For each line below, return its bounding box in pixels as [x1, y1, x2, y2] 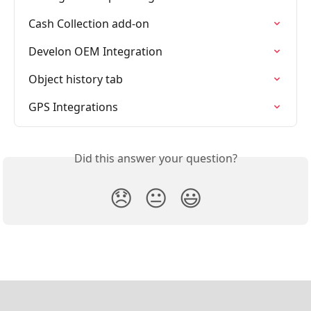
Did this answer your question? [74, 150, 237, 166]
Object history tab [28, 71, 123, 87]
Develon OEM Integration [28, 43, 162, 59]
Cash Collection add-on [28, 15, 149, 31]
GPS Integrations [28, 99, 118, 115]
